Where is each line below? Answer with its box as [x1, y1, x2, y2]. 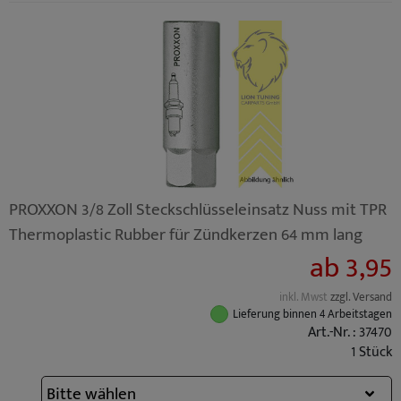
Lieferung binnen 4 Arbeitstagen [233, 304, 392, 324]
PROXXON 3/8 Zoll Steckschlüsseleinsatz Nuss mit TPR [9, 195, 387, 224]
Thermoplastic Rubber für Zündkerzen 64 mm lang [9, 220, 363, 249]
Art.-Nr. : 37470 [308, 320, 392, 345]
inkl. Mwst [279, 288, 330, 307]
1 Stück [351, 340, 392, 364]
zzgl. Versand [330, 288, 392, 307]
